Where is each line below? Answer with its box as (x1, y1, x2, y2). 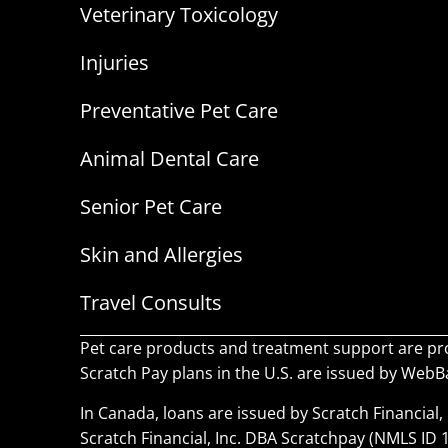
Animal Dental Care (80, 145, 259, 173)
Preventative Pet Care (80, 97, 278, 125)
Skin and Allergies (80, 241, 243, 269)
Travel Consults (80, 289, 222, 317)
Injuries (80, 49, 149, 77)
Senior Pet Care (80, 193, 222, 221)
